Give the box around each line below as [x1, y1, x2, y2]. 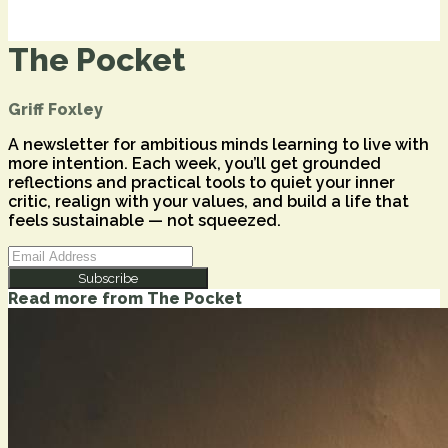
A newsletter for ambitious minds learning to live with [8, 134, 429, 154]
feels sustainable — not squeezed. [8, 210, 281, 230]
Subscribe [78, 269, 138, 286]
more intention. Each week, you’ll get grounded [8, 153, 381, 173]
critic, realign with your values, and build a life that [8, 191, 409, 211]
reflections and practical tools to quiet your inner [8, 172, 395, 192]
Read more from [8, 288, 147, 308]
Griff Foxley [8, 99, 103, 119]
